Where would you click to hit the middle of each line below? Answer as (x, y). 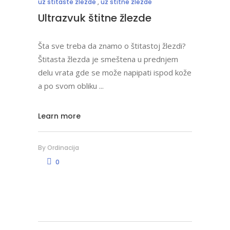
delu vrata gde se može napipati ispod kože (115, 72)
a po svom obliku (69, 85)
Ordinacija (63, 147)
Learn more (59, 116)
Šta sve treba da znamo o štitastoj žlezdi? (112, 45)
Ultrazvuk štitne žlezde (95, 18)
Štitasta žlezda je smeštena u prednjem (108, 59)
